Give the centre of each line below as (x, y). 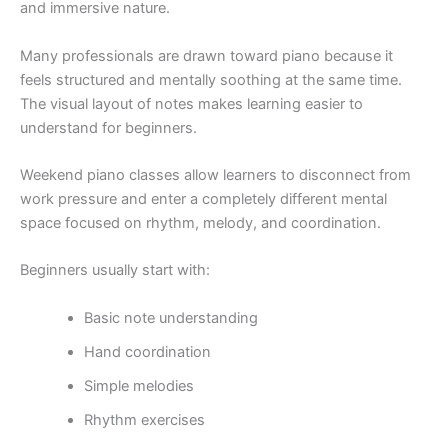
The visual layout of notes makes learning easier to (191, 103)
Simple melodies (138, 385)
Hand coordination (147, 351)
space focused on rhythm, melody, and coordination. (200, 222)
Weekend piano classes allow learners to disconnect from (215, 174)
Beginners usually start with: (115, 270)
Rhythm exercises (144, 419)
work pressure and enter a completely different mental (203, 198)
